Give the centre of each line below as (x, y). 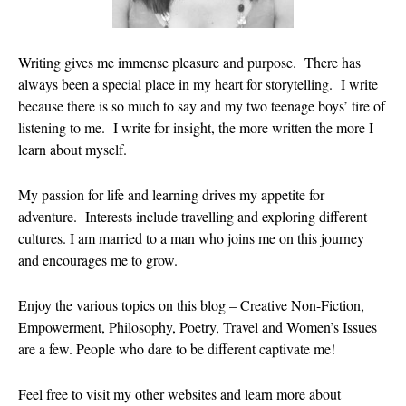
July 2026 (355, 49)
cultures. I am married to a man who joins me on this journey (191, 237)
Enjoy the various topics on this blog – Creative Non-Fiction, (191, 304)
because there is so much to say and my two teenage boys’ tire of (202, 105)
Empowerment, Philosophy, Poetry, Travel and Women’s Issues (198, 326)
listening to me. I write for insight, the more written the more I (196, 127)
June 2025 (358, 391)
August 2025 (365, 338)
